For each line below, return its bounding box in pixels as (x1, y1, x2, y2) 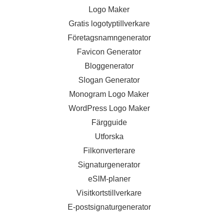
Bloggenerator (84, 62, 134, 70)
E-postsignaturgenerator (67, 203, 151, 211)
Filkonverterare (83, 146, 135, 155)
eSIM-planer (88, 175, 130, 183)
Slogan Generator (78, 76, 140, 84)
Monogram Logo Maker (69, 90, 149, 98)
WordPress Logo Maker (68, 104, 150, 112)
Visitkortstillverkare (76, 189, 142, 197)
